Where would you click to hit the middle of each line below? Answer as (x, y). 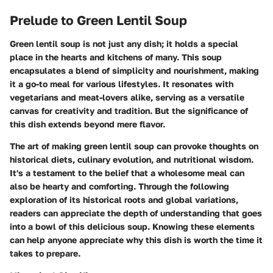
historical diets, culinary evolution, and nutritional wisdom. (132, 159)
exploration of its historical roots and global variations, (124, 199)
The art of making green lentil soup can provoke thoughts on (134, 146)
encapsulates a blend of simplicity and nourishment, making (134, 70)
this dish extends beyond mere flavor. (87, 124)
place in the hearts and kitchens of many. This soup (116, 57)
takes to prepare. (45, 253)
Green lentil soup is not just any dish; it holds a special (124, 43)
